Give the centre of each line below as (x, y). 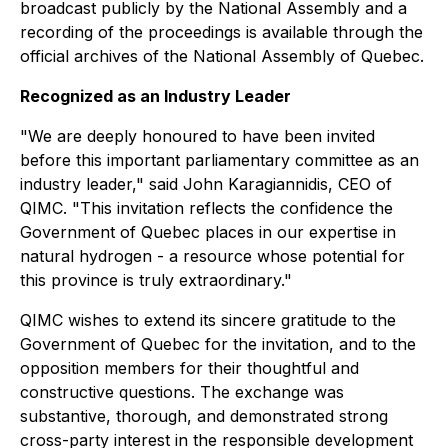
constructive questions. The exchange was (182, 392)
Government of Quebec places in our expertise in (208, 232)
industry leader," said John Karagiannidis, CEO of (206, 184)
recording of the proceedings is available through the (221, 32)
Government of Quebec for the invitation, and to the (218, 344)
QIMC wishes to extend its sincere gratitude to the (208, 320)
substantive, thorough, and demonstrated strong (204, 416)
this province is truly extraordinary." (156, 280)
